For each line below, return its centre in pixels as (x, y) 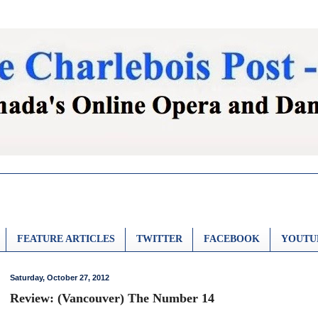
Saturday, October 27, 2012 (60, 277)
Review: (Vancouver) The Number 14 (112, 298)
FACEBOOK (232, 239)
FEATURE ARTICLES (66, 239)
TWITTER (159, 239)
